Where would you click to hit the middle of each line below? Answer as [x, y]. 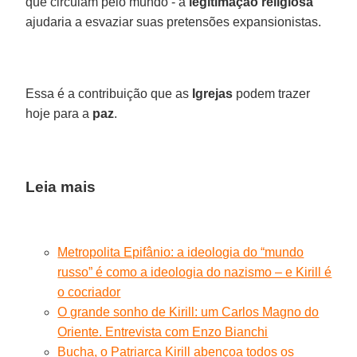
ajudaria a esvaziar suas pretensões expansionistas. [174, 22]
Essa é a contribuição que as [109, 93]
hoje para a [59, 113]
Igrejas [213, 93]
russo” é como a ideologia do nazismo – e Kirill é [195, 272]
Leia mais [61, 186]
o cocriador [89, 292]
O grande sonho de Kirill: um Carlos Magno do [188, 312]
